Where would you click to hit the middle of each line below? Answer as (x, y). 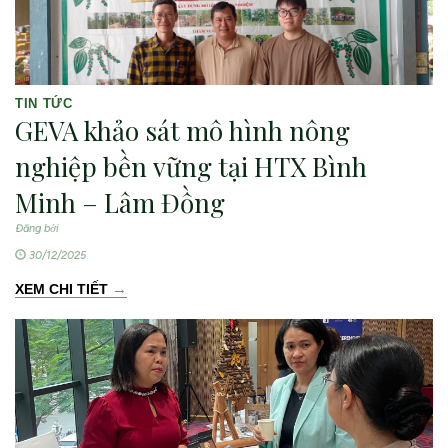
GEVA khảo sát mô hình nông (182, 130)
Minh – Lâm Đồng (120, 202)
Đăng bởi (37, 228)
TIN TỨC (44, 103)
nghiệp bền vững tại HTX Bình (191, 166)
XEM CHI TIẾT (61, 288)
